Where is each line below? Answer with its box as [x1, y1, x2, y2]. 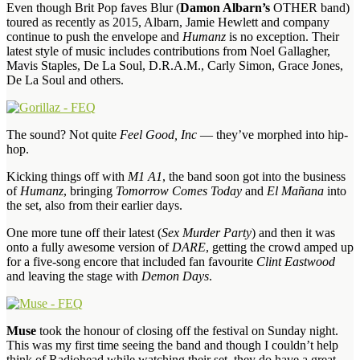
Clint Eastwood [256, 254, 335, 268]
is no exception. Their [226, 29, 339, 43]
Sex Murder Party [162, 225, 252, 239]
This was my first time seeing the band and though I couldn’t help [6, 337, 338, 352]
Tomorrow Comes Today [116, 183, 242, 198]
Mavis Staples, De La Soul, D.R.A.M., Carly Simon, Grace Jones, [6, 58, 343, 72]
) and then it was [252, 225, 335, 239]
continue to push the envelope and [6, 29, 182, 43]
